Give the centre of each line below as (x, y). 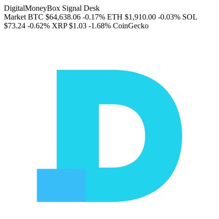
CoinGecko (131, 26)
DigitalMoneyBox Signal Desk (52, 8)
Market (15, 17)
